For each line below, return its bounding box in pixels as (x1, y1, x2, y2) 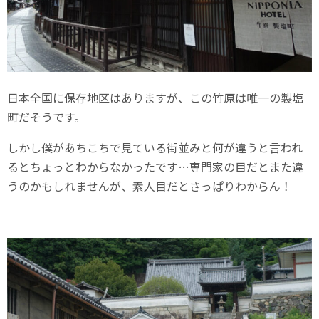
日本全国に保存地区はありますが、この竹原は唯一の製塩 (7, 89, 303, 107)
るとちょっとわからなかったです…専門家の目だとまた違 (7, 158, 303, 176)
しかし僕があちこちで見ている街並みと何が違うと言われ (7, 139, 303, 157)
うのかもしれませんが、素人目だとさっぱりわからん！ (7, 177, 292, 195)
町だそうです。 (7, 108, 85, 126)
